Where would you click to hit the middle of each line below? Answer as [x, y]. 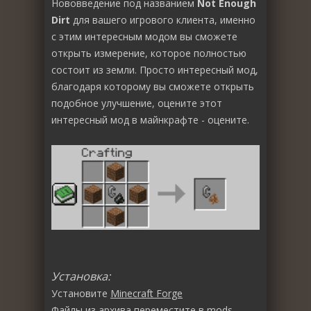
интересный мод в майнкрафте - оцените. [150, 120]
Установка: [81, 277]
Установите [81, 294]
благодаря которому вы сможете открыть [153, 86]
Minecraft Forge [146, 294]
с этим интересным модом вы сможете [144, 36]
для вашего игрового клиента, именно [163, 20]
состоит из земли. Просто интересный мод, [155, 70]
